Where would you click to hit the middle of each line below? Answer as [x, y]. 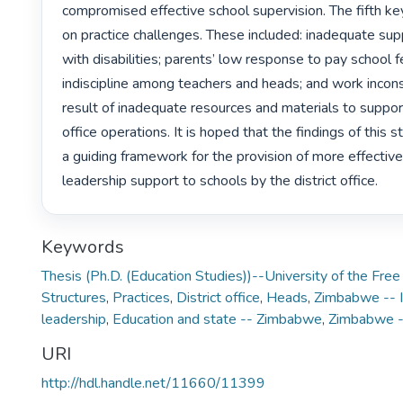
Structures [74, 297]
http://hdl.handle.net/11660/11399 [153, 383]
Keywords [83, 246]
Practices [141, 297]
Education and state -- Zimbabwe [217, 319]
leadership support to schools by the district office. [222, 181]
